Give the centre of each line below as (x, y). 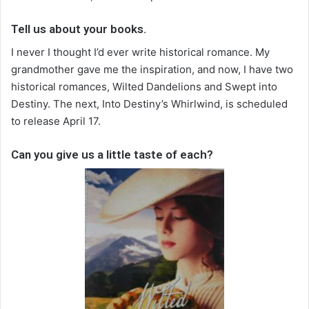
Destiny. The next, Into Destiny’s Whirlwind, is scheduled (149, 103)
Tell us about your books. (79, 29)
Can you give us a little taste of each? (112, 154)
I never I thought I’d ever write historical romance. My (140, 52)
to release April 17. (56, 121)
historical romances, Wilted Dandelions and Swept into (144, 86)
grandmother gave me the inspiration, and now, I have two (152, 69)
